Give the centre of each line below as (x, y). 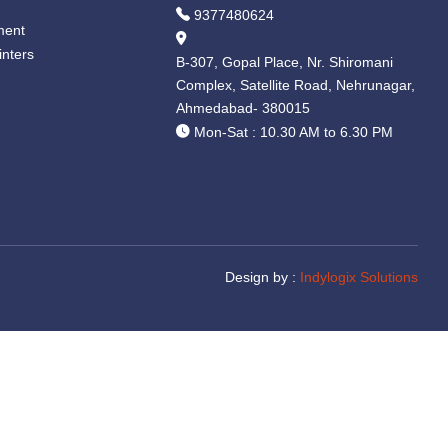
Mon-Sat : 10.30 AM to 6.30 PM (291, 132)
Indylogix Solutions (359, 277)
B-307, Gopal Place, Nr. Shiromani (284, 62)
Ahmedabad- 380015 (243, 108)
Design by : (262, 277)
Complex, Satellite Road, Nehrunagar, (295, 85)
